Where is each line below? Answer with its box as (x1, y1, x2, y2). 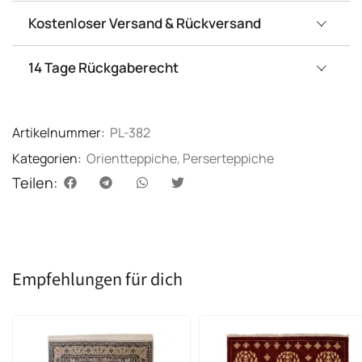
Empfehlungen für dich (12, 266, 183, 293)
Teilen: (12, 173, 57, 193)
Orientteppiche (86, 149, 177, 168)
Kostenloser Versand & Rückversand (28, 14, 261, 33)
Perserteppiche (183, 149, 274, 168)
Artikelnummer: (12, 124, 107, 142)
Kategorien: (12, 149, 82, 168)
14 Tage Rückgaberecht (28, 58, 179, 78)
